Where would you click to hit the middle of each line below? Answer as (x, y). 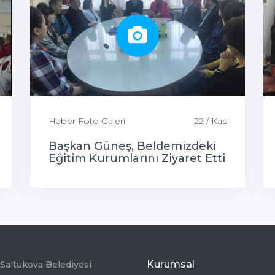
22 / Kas (210, 121)
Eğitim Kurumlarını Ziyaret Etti (137, 158)
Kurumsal (171, 264)
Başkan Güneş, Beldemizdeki (132, 146)
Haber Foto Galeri (87, 121)
